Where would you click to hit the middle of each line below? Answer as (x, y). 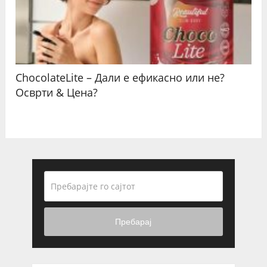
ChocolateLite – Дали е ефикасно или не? (120, 77)
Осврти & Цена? (57, 92)
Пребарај (133, 222)
